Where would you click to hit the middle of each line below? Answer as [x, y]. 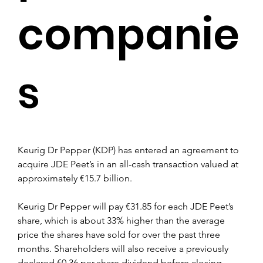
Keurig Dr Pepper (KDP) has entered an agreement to [129, 150]
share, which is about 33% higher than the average [122, 220]
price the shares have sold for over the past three [120, 234]
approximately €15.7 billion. [75, 178]
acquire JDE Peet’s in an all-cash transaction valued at [129, 164]
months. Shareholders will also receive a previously [124, 248]
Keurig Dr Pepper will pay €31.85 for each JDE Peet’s [127, 206]
